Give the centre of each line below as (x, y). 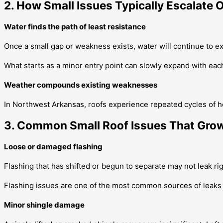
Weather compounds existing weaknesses (81, 85)
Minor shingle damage (44, 205)
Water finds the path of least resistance (75, 26)
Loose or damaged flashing (53, 146)
